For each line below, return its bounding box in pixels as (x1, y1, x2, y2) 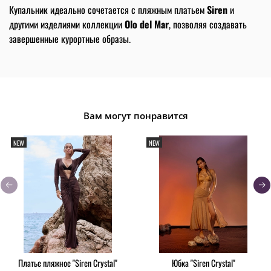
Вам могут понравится (83, 109, 188, 122)
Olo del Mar (125, 17, 169, 32)
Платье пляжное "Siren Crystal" (18, 256, 117, 269)
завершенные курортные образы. (9, 31, 131, 47)
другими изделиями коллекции (9, 17, 125, 32)
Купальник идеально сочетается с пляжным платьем (9, 2, 207, 18)
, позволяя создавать (169, 17, 247, 32)
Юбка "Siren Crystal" (171, 256, 235, 269)
